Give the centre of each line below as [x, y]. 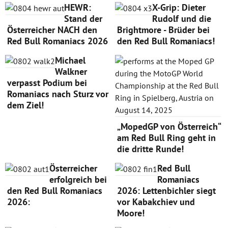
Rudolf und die [181, 18]
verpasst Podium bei [47, 82]
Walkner [71, 71]
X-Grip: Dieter [179, 7]
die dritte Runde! [150, 149]
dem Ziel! [25, 105]
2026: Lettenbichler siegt [166, 190]
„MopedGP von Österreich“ [168, 126]
